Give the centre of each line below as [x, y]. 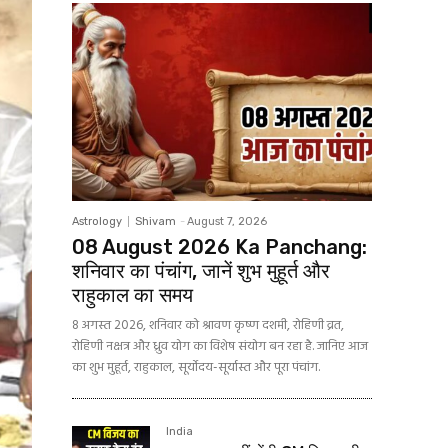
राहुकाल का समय [132, 294]
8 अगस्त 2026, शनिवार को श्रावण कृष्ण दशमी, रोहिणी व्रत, [208, 325]
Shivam [155, 221]
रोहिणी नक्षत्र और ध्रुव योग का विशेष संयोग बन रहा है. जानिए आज [220, 346]
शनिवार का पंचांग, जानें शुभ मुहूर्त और [201, 270]
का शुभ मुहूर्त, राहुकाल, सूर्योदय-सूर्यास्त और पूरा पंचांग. [196, 367]
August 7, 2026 [227, 221]
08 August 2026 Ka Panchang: [219, 246]
